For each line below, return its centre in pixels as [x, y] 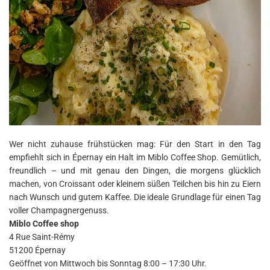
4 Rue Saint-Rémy [42, 237]
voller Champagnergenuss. [59, 210]
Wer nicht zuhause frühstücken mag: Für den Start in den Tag [135, 144]
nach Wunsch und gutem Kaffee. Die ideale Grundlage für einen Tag [135, 197]
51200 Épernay [37, 250]
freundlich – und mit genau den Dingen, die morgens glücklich [135, 170]
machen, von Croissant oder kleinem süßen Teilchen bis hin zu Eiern [135, 184]
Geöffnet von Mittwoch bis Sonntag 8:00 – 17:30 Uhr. [108, 263]
